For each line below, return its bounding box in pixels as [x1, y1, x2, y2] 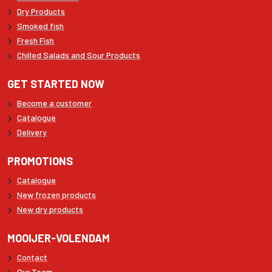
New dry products [17, 204, 83, 215]
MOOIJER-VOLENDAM [7, 231, 110, 245]
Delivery [17, 127, 47, 138]
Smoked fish [17, 21, 64, 32]
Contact [17, 252, 47, 263]
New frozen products [17, 189, 96, 200]
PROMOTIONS [7, 154, 73, 168]
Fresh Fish [17, 35, 54, 46]
